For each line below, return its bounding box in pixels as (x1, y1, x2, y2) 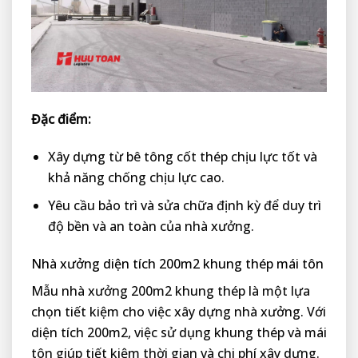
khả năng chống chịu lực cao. (47, 168, 225, 186)
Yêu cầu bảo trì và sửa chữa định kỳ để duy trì (47, 197, 321, 215)
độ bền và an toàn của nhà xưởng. (47, 217, 254, 236)
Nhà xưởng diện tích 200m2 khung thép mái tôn (31, 255, 324, 273)
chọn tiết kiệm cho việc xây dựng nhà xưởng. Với (31, 303, 326, 321)
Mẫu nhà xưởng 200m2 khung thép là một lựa (31, 282, 310, 300)
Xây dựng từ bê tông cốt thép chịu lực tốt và (47, 147, 317, 165)
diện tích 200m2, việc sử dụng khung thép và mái (31, 324, 327, 342)
